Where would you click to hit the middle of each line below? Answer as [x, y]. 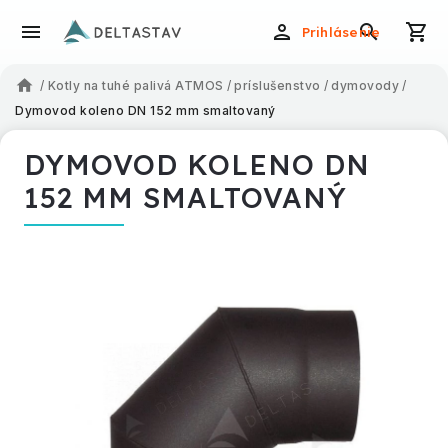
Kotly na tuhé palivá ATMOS [135, 85]
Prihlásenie [341, 32]
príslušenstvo [277, 85]
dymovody [365, 85]
